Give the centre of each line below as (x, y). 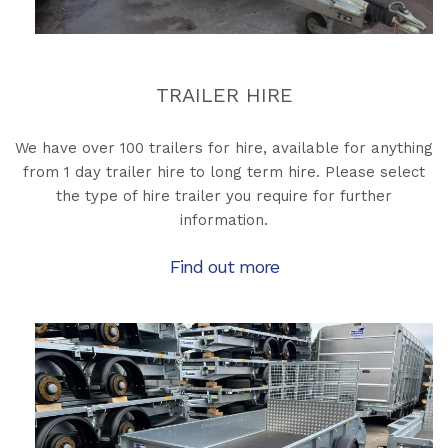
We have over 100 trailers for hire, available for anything (224, 148)
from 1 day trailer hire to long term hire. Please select (224, 172)
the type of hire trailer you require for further (224, 196)
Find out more (224, 267)
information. (224, 220)
